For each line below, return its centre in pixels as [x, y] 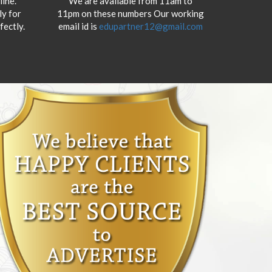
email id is [78, 26]
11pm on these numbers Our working [130, 13]
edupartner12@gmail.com [151, 26]
